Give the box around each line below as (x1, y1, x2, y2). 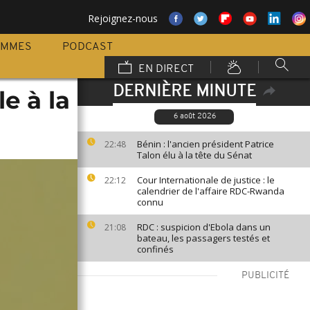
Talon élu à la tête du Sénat (137, 149, 252, 161)
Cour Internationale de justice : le (137, 174, 275, 186)
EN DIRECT (136, 64, 194, 75)
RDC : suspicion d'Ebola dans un (137, 221, 271, 233)
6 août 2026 (174, 113, 216, 120)
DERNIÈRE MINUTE (112, 84, 256, 100)
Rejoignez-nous (88, 12, 158, 25)
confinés (137, 243, 174, 255)
